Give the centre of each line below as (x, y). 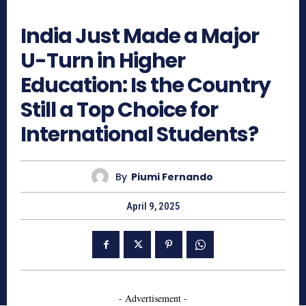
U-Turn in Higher (103, 61)
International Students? (139, 135)
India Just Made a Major (140, 37)
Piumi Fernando (172, 177)
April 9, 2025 (153, 207)
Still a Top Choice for (119, 110)
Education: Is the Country (145, 86)
